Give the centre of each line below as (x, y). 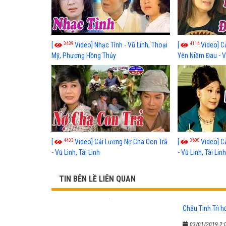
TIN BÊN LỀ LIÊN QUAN (97, 179)
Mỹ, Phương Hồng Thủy (84, 55)
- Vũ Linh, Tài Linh (76, 153)
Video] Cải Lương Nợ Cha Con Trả (121, 142)
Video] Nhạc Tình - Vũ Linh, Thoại (121, 45)
